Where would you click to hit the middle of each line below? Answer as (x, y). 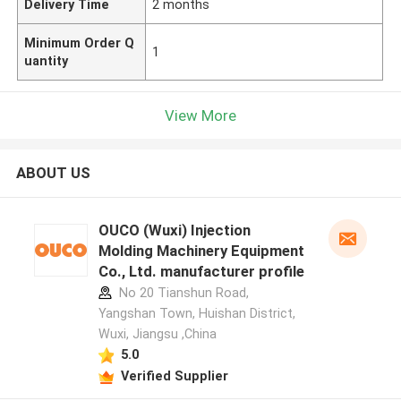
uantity (47, 60)
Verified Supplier (174, 375)
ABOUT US (53, 173)
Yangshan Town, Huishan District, (196, 314)
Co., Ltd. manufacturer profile (201, 272)
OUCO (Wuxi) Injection (174, 230)
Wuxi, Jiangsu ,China (157, 334)
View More (200, 115)
